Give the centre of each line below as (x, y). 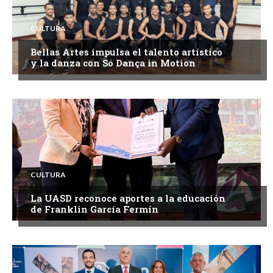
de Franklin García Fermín (94, 209)
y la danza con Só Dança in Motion (113, 63)
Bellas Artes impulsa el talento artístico (126, 52)
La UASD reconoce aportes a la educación (128, 198)
